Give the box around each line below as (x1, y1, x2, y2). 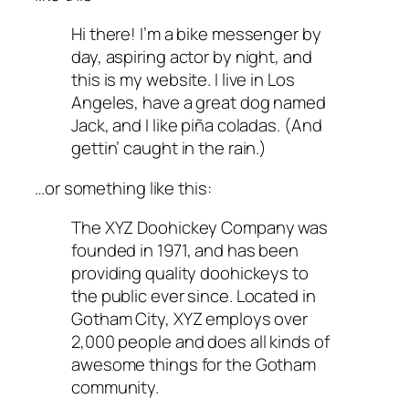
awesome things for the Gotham (71, 352, 317, 377)
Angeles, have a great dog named (71, 90, 326, 115)
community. (71, 375, 160, 400)
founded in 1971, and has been (71, 238, 299, 263)
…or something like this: (35, 175, 212, 200)
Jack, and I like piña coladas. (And (71, 113, 322, 138)
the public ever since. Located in (71, 284, 316, 309)
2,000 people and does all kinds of (71, 330, 330, 354)
